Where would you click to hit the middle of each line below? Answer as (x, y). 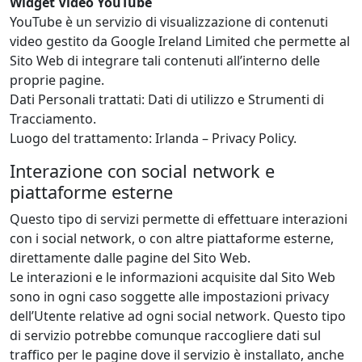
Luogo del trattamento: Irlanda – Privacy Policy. (153, 139)
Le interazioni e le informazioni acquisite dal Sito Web (173, 278)
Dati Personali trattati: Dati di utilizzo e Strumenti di (167, 100)
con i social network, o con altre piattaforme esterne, (172, 239)
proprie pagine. (57, 80)
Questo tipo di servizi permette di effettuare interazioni (179, 219)
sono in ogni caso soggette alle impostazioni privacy (169, 297)
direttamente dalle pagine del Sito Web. (130, 258)
